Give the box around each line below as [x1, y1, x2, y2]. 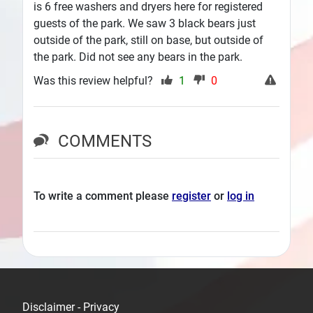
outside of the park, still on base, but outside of [34, 34, 263, 48]
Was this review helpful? [34, 74, 156, 88]
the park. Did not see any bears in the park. [34, 50, 242, 64]
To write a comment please [34, 189, 172, 203]
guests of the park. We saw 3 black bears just [34, 17, 256, 31]
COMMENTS [58, 131, 152, 151]
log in [227, 189, 254, 203]
